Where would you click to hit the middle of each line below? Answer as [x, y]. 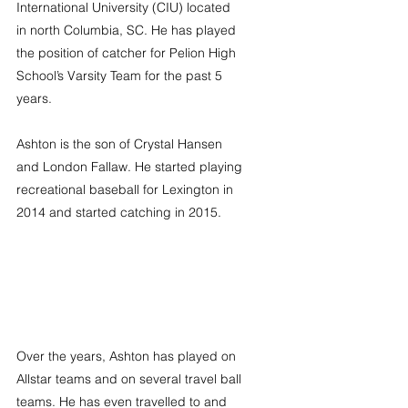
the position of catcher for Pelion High [128, 53]
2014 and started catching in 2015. [119, 212]
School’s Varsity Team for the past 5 [121, 76]
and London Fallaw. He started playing [131, 167]
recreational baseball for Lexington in [127, 189]
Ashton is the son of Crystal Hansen [121, 144]
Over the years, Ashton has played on [128, 356]
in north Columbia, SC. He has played [128, 30]
